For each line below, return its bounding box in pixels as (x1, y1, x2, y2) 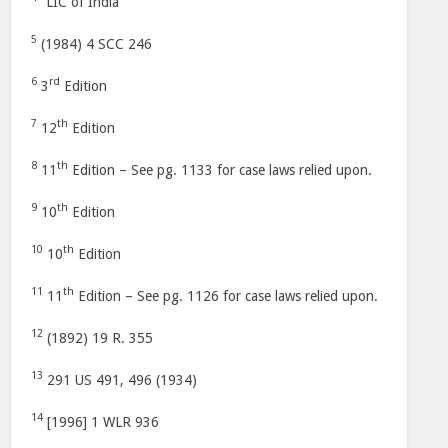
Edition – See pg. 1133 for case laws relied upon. (68, 162, 373, 178)
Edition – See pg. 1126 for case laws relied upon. (74, 288, 379, 304)
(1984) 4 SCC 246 (37, 36, 153, 52)
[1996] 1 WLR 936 (43, 414, 160, 430)
